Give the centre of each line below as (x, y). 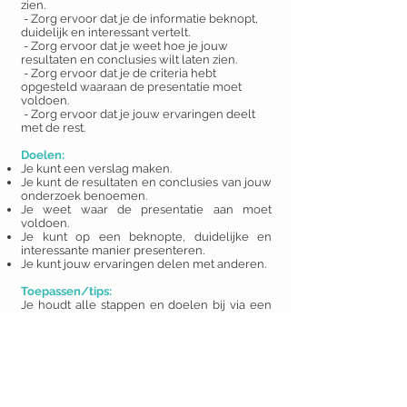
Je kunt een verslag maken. (96, 169)
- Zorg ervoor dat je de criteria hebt (119, 73)
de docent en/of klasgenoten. (103, 359)
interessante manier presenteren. (113, 250)
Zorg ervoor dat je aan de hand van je (146, 332)
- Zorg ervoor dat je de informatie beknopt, (139, 19)
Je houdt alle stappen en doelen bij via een (146, 305)
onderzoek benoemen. (84, 196)
